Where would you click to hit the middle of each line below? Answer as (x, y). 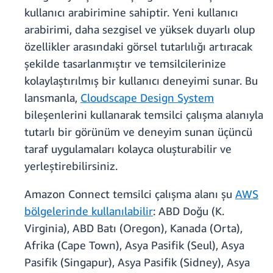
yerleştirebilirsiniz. (71, 166)
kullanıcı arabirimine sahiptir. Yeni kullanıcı (131, 12)
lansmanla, (52, 98)
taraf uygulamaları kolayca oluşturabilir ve (128, 149)
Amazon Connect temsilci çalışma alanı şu (130, 194)
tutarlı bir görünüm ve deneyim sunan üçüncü (138, 132)
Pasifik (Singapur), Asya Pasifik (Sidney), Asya (137, 262)
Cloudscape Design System (147, 98)
